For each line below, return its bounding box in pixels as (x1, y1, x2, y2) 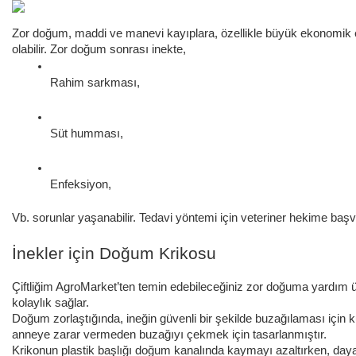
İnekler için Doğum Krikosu (12, 244, 216, 264)
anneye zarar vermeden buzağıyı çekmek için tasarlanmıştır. (12, 328, 330, 342)
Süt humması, (50, 127, 123, 141)
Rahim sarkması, (50, 76, 140, 90)
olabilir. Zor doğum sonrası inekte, (12, 43, 186, 56)
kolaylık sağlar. (12, 296, 92, 310)
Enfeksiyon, (50, 178, 111, 192)
